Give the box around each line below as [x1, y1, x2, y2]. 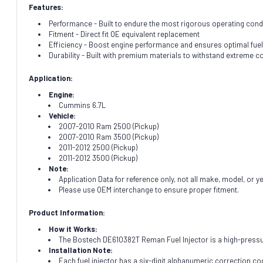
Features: [29, 2, 63, 12]
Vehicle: [49, 110, 76, 120]
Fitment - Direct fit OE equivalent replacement [49, 29, 200, 39]
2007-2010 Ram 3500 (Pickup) [58, 131, 159, 141]
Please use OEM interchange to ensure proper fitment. [58, 184, 239, 194]
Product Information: [29, 207, 105, 217]
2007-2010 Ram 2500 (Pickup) [58, 121, 159, 131]
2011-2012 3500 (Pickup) [58, 153, 137, 163]
